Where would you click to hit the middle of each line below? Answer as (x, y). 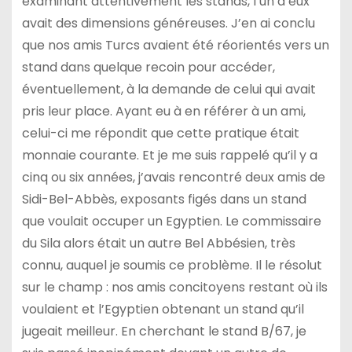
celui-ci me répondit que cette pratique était (160, 133)
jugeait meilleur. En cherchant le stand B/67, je (164, 331)
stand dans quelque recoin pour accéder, (148, 67)
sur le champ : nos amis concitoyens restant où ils (174, 287)
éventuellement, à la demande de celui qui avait (169, 89)
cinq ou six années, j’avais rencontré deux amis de (173, 177)
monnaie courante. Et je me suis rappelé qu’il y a (169, 155)
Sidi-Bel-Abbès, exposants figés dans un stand (164, 199)
